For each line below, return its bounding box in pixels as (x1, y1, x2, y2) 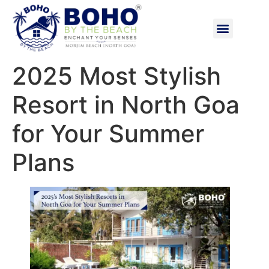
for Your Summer (12, 118, 204, 148)
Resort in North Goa (12, 89, 240, 119)
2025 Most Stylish (12, 61, 221, 91)
